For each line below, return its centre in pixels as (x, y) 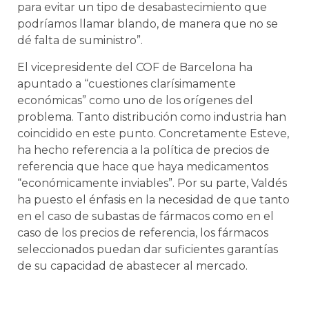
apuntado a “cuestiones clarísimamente (127, 83)
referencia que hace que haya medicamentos (143, 166)
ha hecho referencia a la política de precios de (143, 150)
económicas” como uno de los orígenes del (135, 100)
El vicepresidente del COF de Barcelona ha (135, 67)
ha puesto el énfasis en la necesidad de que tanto (153, 199)
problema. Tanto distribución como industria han (152, 117)
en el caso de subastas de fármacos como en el (146, 216)
